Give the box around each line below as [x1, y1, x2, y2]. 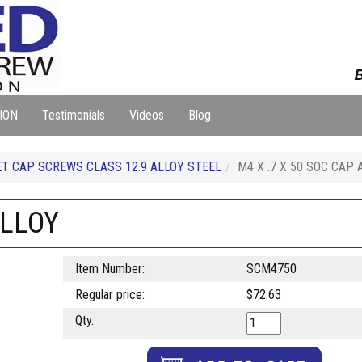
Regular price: [74, 287, 145, 302]
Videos [129, 107, 164, 123]
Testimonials [42, 107, 105, 123]
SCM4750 [246, 261, 297, 276]
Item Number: [74, 261, 145, 276]
